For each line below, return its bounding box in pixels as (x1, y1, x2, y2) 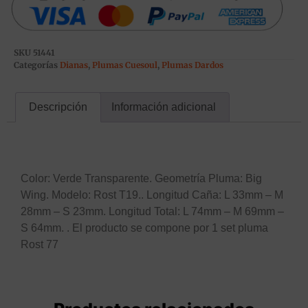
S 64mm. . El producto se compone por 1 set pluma (21, 221, 268, 234)
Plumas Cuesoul (92, 60, 157, 71)
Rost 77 (21, 238, 58, 250)
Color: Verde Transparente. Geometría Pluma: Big (21, 172, 262, 184)
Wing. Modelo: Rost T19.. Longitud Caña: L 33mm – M (21, 188, 283, 201)
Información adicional (111, 100, 216, 113)
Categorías (14, 60, 58, 71)
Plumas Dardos (162, 60, 223, 71)
